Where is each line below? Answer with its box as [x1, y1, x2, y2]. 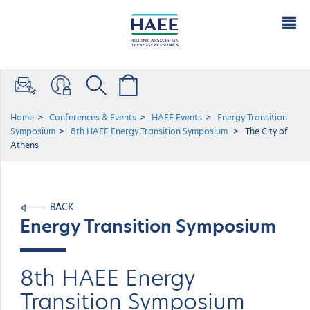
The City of [245, 125, 288, 137]
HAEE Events [152, 111, 202, 123]
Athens [10, 139, 39, 151]
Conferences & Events [49, 111, 136, 123]
